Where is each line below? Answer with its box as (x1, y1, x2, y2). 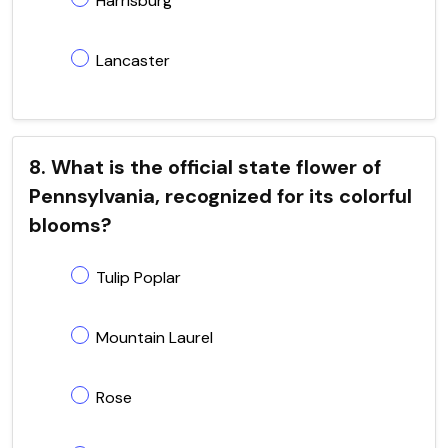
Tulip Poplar (96, 266, 181, 288)
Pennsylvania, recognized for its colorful (29, 182, 412, 209)
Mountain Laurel (96, 326, 213, 348)
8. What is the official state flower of (29, 153, 381, 180)
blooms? (29, 211, 112, 238)
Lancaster (96, 49, 170, 71)
